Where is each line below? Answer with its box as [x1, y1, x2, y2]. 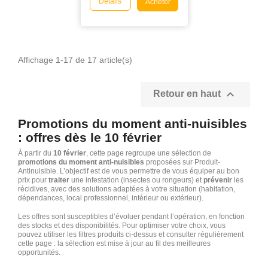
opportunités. [18, 248, 60, 257]
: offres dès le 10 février [18, 130, 162, 144]
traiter [48, 175, 69, 184]
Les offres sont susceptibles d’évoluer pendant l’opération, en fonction [18, 212, 245, 221]
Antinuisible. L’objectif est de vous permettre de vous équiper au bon [18, 166, 239, 175]
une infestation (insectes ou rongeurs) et [69, 175, 203, 184]
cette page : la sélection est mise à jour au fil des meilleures [18, 239, 211, 248]
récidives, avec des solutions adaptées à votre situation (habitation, [18, 184, 235, 193]
